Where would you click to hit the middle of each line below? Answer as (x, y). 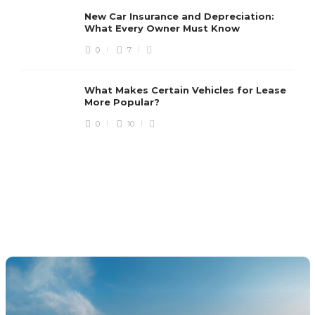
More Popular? (123, 102)
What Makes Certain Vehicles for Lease (185, 90)
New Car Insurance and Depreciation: (179, 17)
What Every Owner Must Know (163, 28)
